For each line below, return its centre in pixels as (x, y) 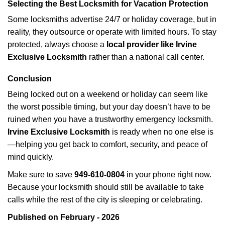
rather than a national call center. (146, 57)
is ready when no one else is (162, 132)
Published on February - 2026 (64, 217)
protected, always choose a (57, 44)
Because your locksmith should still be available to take (106, 187)
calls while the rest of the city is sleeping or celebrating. (105, 200)
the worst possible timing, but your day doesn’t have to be (109, 107)
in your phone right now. (168, 175)
